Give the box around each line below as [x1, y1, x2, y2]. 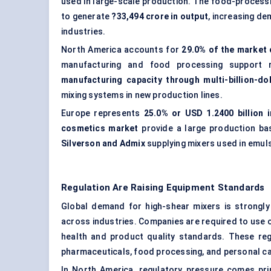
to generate [61, 11, 112, 22]
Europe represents [61, 108, 144, 119]
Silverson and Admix [61, 139, 145, 149]
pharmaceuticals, [61, 247, 134, 257]
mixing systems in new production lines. [61, 90, 223, 100]
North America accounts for [61, 45, 182, 55]
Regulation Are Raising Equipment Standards [61, 182, 265, 194]
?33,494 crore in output [111, 11, 209, 22]
